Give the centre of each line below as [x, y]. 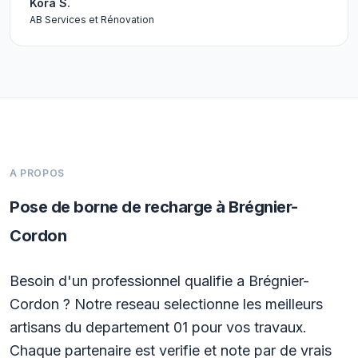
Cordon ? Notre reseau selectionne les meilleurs [166, 304]
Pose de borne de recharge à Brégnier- [154, 207]
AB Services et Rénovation [92, 20]
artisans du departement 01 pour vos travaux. [158, 327]
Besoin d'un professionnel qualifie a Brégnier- [159, 281]
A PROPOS [37, 173]
